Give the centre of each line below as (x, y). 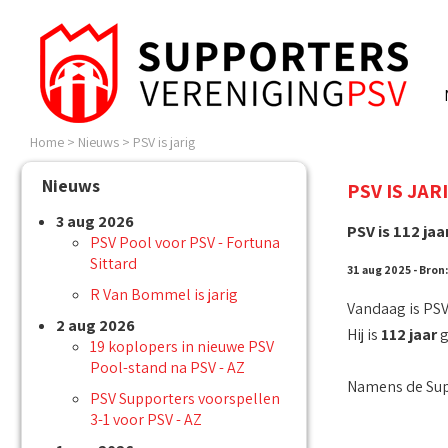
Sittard (113, 264)
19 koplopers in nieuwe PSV (182, 347)
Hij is (363, 334)
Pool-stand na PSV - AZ (167, 368)
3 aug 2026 (95, 222)
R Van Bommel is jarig (164, 295)
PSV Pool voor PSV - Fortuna (185, 243)
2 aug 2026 (95, 326)
